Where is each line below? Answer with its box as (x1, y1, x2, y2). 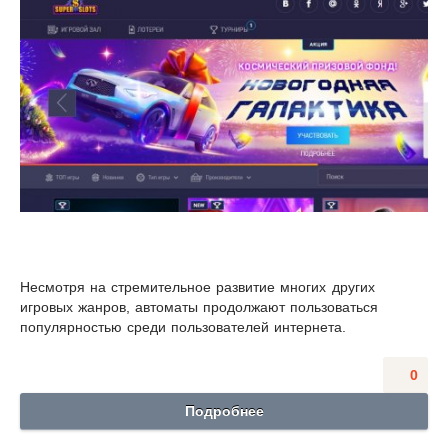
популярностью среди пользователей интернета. (20, 319, 352, 336)
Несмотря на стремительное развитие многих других (20, 279, 375, 296)
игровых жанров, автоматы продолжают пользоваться (20, 299, 379, 316)
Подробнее (184, 403, 264, 420)
